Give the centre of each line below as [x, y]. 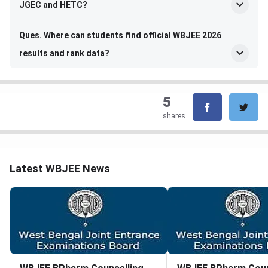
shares [174, 116]
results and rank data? [64, 54]
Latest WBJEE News [60, 169]
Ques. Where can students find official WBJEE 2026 [120, 36]
